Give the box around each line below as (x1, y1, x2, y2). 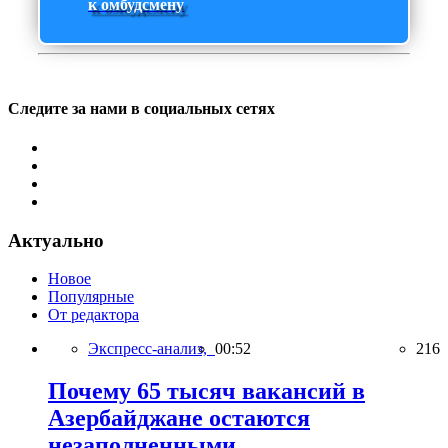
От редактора (48, 306, 139, 324)
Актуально (8, 229, 104, 251)
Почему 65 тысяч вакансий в (48, 378, 365, 405)
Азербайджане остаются (48, 405, 310, 432)
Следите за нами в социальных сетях (8, 99, 275, 117)
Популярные (48, 288, 134, 306)
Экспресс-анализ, (88, 340, 215, 358)
